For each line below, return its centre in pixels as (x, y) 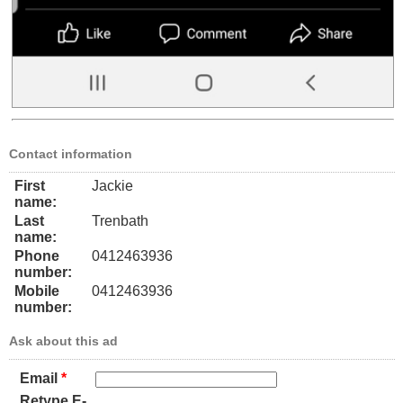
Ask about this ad (63, 340)
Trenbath (120, 220)
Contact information (71, 153)
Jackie (112, 185)
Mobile (37, 291)
